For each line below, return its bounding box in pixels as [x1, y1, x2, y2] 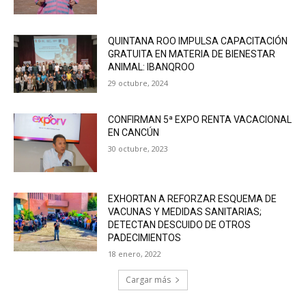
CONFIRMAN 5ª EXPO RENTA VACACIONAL [108, 114, 292, 126]
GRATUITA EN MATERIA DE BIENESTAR [108, 48, 276, 59]
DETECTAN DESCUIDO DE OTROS [108, 219, 251, 231]
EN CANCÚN [108, 127, 160, 139]
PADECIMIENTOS [108, 232, 182, 244]
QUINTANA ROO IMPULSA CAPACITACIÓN [108, 35, 288, 46]
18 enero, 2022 [108, 249, 162, 260]
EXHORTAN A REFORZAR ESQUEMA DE [108, 193, 277, 205]
